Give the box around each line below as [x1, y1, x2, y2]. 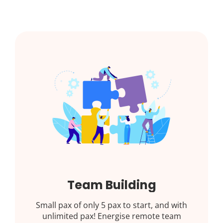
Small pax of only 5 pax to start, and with [36, 200, 187, 211]
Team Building [67, 177, 156, 194]
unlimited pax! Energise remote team [42, 211, 181, 222]
